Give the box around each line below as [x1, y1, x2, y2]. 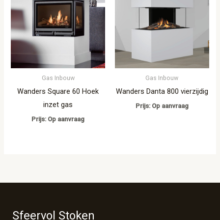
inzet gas [43, 100, 73, 109]
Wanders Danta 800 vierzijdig [115, 86, 208, 96]
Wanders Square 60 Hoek [17, 86, 99, 96]
